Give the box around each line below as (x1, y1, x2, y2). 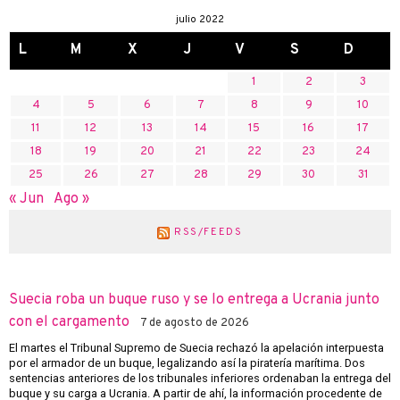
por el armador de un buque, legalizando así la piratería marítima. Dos (9, 355, 365, 370)
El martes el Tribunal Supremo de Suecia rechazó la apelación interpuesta (9, 340, 384, 354)
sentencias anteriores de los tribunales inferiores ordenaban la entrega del (9, 371, 391, 385)
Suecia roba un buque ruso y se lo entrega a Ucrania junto (9, 291, 379, 310)
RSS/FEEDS (173, 226, 243, 239)
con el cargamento (9, 313, 129, 332)
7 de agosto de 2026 (140, 316, 249, 331)
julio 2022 (176, 12, 224, 26)
